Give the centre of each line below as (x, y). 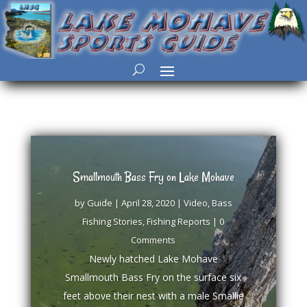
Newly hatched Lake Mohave (153, 259)
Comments (153, 240)
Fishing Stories (113, 222)
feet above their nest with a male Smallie (153, 296)
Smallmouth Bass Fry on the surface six (153, 278)
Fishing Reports (179, 222)
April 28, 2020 (148, 203)
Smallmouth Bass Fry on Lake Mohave (153, 177)
